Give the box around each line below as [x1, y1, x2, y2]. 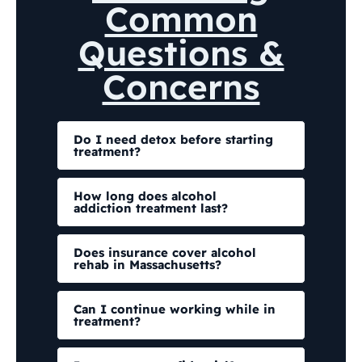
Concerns [102, 65, 260, 108]
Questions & [78, 31, 284, 74]
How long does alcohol [74, 187, 217, 204]
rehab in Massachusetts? [74, 256, 221, 272]
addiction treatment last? [74, 200, 228, 216]
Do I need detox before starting [74, 131, 273, 147]
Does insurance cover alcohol [74, 244, 256, 260]
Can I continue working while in [74, 301, 276, 317]
